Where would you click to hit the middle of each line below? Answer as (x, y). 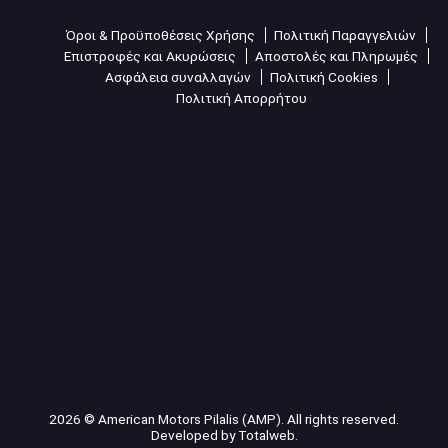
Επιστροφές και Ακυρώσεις (150, 55)
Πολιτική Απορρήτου (241, 97)
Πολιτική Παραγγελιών (345, 34)
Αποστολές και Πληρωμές (336, 55)
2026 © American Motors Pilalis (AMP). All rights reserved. (224, 418)
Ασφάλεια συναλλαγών (177, 76)
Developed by (194, 434)
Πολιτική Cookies (323, 76)
